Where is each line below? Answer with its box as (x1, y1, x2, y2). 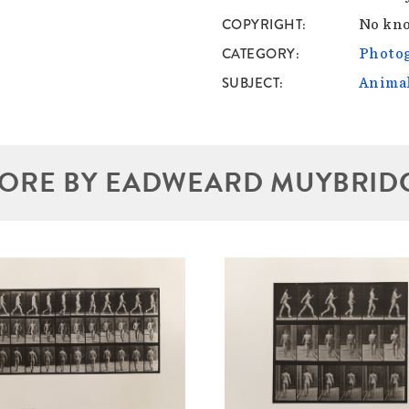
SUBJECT (221, 73, 280, 94)
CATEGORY (221, 44, 296, 65)
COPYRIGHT (221, 15, 303, 36)
